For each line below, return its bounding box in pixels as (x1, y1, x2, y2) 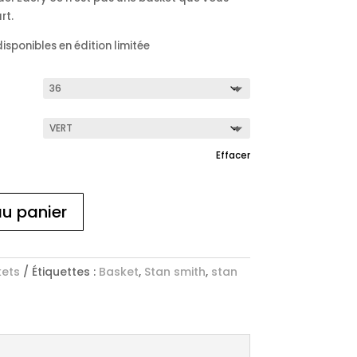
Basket (98, 263, 139, 280)
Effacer (215, 148, 250, 162)
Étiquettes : (31, 263, 99, 280)
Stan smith (143, 263, 206, 280)
